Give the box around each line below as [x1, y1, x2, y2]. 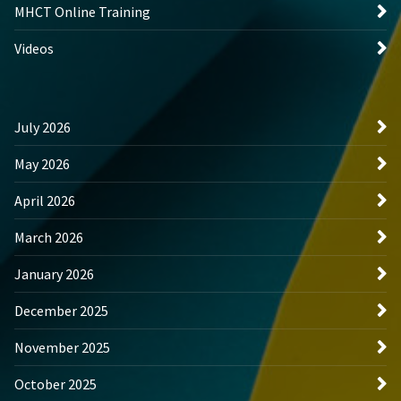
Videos [14, 39, 54, 58]
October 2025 [14, 375, 97, 394]
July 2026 [14, 118, 71, 137]
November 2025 [14, 338, 110, 357]
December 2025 [14, 302, 108, 320]
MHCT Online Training [14, 3, 150, 21]
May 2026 [14, 155, 70, 174]
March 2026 [14, 228, 83, 247]
